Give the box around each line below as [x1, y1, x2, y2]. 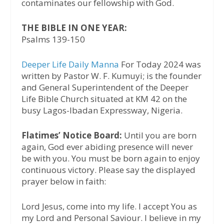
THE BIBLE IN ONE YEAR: [21, 21, 127, 33]
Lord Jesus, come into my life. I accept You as [21, 200, 197, 212]
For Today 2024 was [118, 58, 201, 70]
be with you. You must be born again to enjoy [21, 152, 200, 164]
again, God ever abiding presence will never [21, 141, 193, 153]
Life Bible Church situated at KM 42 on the [21, 93, 187, 105]
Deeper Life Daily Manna [21, 58, 119, 70]
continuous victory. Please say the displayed [21, 164, 195, 176]
